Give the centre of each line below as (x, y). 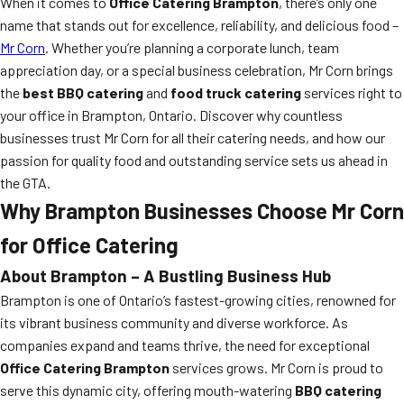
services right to (352, 92)
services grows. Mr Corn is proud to (276, 367)
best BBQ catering (83, 92)
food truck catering (236, 92)
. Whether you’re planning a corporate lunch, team (192, 47)
